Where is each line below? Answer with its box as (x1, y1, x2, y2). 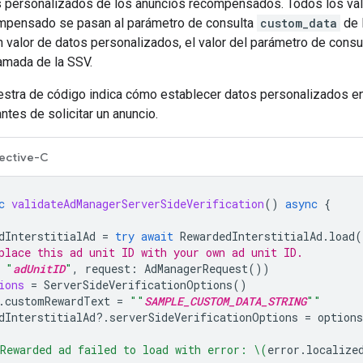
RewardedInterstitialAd (180, 228, 322, 244)
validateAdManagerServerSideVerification (11, 195, 264, 211)
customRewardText (5, 293, 110, 309)
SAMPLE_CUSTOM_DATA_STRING (144, 293, 306, 309)
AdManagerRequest (144, 260, 248, 276)
